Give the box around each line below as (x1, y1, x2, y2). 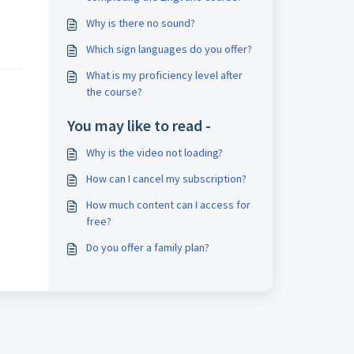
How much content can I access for (85, 198, 250, 212)
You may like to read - (66, 115, 211, 135)
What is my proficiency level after (85, 68, 243, 82)
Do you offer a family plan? (85, 240, 209, 254)
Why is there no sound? (85, 16, 195, 30)
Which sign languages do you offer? (85, 42, 252, 56)
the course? (85, 85, 142, 99)
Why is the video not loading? (85, 145, 223, 160)
